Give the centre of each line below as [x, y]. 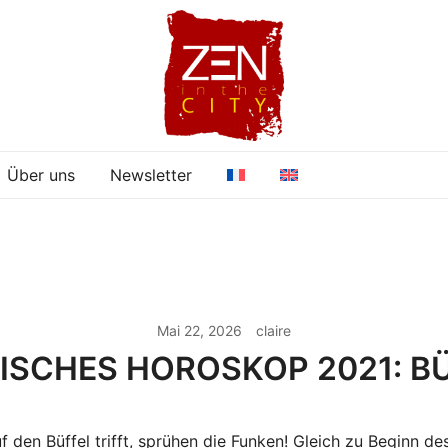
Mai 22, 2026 [199, 330]
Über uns [41, 175]
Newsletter [151, 175]
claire [273, 330]
